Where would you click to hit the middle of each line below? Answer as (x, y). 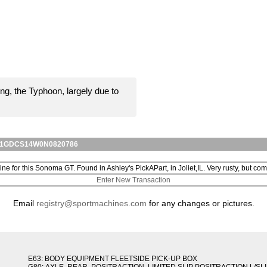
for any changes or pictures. (200, 204)
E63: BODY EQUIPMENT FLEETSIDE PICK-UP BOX (112, 259)
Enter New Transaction (133, 180)
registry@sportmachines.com (91, 204)
